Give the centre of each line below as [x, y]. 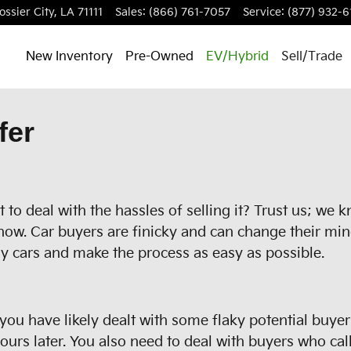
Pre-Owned [159, 56]
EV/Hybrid [237, 56]
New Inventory [69, 56]
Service [262, 13]
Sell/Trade [312, 56]
